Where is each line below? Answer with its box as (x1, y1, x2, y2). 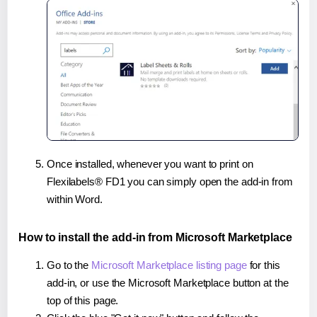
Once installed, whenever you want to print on (47, 158, 253, 171)
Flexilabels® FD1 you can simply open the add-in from (47, 175, 293, 188)
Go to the (47, 259, 92, 272)
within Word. (47, 193, 103, 206)
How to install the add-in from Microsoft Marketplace (18, 231, 292, 244)
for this (246, 259, 280, 272)
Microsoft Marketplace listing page (91, 259, 247, 272)
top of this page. (47, 294, 119, 307)
